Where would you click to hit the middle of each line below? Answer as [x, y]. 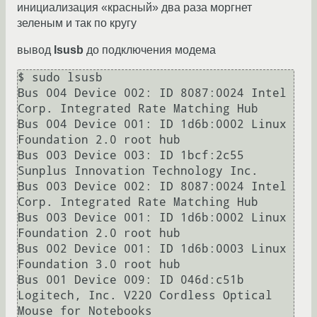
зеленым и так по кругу [77, 23]
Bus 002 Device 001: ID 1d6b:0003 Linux [152, 249]
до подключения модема [150, 50]
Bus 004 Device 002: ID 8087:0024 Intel [152, 93]
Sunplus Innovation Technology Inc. [142, 171]
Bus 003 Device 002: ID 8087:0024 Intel [152, 187]
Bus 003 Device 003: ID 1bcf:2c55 [131, 156]
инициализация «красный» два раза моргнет [134, 8]
